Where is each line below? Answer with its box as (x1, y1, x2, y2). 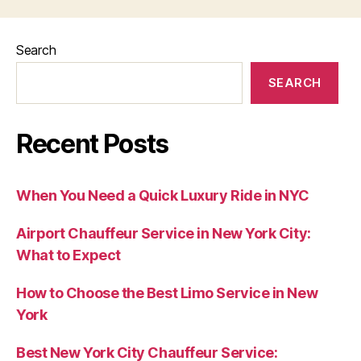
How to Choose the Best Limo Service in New (16, 284, 318, 301)
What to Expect (16, 247, 121, 263)
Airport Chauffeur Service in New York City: (16, 225, 311, 242)
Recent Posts (16, 128, 169, 160)
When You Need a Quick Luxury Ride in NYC (16, 187, 309, 204)
